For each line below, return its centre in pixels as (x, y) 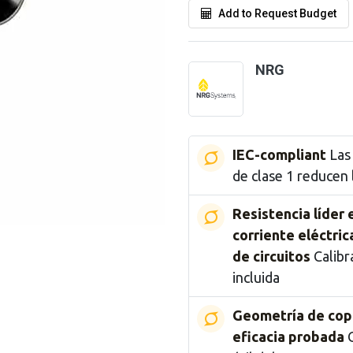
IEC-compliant (279, 154)
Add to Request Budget (277, 13)
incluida (256, 277)
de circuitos (271, 256)
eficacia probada (288, 336)
